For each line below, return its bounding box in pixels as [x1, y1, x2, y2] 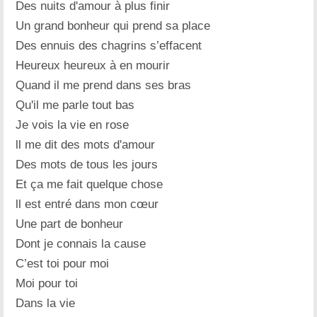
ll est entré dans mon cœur [16, 197, 159, 211]
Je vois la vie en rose [16, 117, 129, 132]
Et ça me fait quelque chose [16, 177, 163, 191]
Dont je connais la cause [16, 236, 146, 250]
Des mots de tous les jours [16, 157, 158, 171]
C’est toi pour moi [16, 256, 110, 270]
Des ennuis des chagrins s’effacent [16, 38, 202, 52]
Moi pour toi [16, 276, 79, 290]
